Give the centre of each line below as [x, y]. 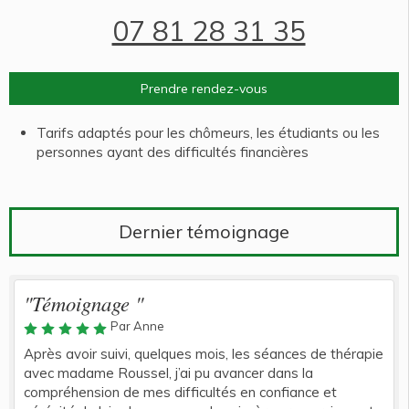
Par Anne [137, 326]
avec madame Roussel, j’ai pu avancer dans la [168, 373]
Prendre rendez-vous [204, 89]
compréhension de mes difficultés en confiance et [180, 392]
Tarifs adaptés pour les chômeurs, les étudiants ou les [208, 133]
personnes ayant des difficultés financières [173, 152]
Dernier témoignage [204, 231]
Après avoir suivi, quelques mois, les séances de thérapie [204, 354]
